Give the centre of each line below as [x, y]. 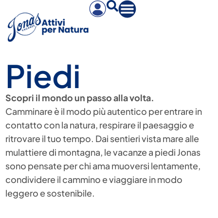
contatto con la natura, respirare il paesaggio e [100, 125]
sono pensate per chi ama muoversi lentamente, [103, 166]
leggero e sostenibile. [50, 193]
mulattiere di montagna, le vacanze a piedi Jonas [103, 152]
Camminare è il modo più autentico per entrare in [104, 111]
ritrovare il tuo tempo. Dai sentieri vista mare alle [102, 139]
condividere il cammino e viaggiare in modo [94, 180]
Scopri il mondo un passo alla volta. [80, 98]
